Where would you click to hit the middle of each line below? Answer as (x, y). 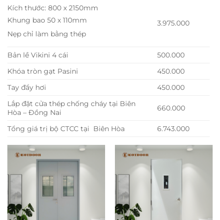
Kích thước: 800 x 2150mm (53, 8)
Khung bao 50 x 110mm (47, 20)
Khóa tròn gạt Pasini (43, 71)
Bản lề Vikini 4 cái (38, 55)
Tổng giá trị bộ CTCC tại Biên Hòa (66, 129)
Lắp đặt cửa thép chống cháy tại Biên (71, 104)
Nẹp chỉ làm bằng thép (47, 34)
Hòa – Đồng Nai (34, 113)
